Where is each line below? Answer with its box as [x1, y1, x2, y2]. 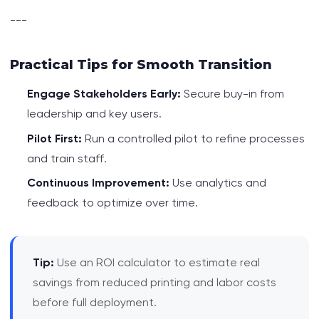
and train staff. [27, 151, 107, 165]
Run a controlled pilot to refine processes [82, 131, 305, 145]
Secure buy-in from [181, 87, 284, 101]
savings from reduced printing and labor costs [33, 275, 276, 289]
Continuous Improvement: [27, 175, 169, 189]
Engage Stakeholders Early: [27, 87, 181, 101]
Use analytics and [169, 175, 266, 189]
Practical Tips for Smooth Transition [10, 56, 272, 73]
